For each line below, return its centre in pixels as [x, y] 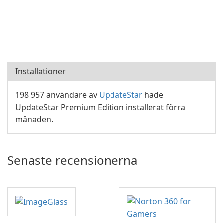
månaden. [34, 119]
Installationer [41, 71]
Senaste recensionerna [72, 160]
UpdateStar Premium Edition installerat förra [100, 107]
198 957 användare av [57, 95]
